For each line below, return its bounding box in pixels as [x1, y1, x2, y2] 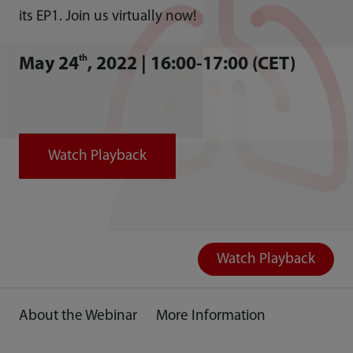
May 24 [18, 54, 79, 74]
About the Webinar [18, 308, 137, 324]
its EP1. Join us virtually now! [18, 9, 196, 24]
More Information [155, 308, 266, 324]
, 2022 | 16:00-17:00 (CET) [87, 54, 296, 74]
